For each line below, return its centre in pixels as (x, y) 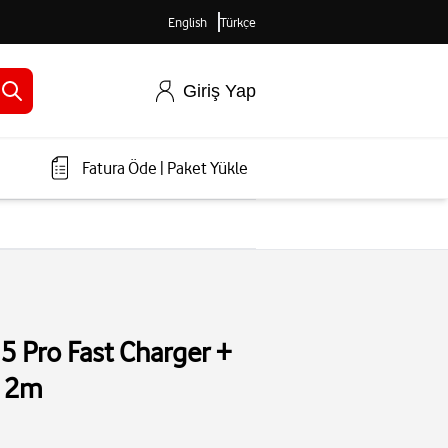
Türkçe (238, 22)
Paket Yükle (207, 168)
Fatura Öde (119, 168)
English (187, 22)
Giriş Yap (219, 90)
